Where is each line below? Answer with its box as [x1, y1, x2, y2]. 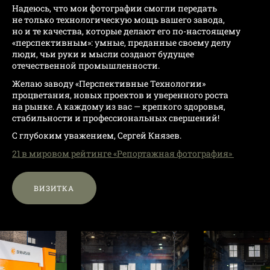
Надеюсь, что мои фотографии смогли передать [12, 2, 217, 14]
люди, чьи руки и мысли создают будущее [12, 48, 194, 60]
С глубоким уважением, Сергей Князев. [12, 130, 183, 142]
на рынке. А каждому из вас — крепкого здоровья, [12, 100, 225, 112]
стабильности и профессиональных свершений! [12, 111, 219, 124]
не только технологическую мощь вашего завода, [12, 14, 225, 26]
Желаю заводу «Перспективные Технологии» [12, 77, 206, 89]
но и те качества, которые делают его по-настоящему [12, 25, 240, 37]
